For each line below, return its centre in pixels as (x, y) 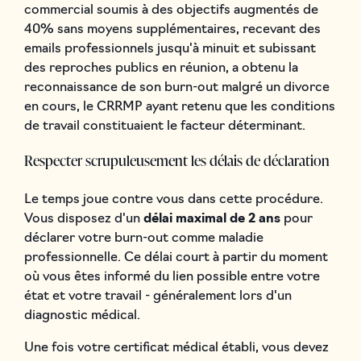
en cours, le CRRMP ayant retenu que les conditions (179, 107)
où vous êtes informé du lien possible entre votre (172, 277)
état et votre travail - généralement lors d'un (158, 296)
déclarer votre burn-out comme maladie (143, 238)
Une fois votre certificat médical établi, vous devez (176, 348)
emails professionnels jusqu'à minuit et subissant (170, 49)
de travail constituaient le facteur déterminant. (164, 126)
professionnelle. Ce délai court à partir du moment (176, 257)
